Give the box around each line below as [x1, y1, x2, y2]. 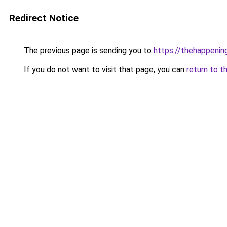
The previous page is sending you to [22, 46, 154, 55]
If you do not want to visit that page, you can [22, 65, 186, 74]
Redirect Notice [9, 12, 79, 24]
